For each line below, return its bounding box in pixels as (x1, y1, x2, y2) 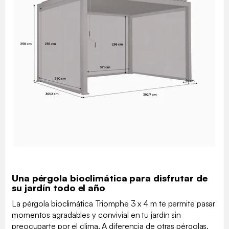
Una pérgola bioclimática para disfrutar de (12, 172, 208, 184)
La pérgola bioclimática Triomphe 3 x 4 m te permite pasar (12, 198, 216, 209)
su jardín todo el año (12, 182, 105, 194)
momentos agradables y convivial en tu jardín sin (12, 210, 181, 220)
